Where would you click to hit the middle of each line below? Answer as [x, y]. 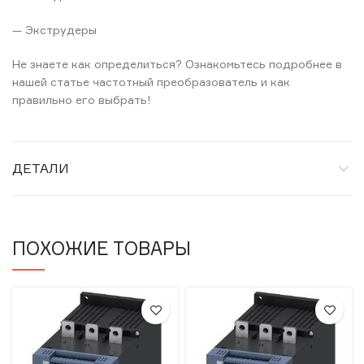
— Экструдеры [54, 30]
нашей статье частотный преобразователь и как [151, 82]
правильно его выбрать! [82, 100]
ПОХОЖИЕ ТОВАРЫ [102, 248]
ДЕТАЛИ [41, 168]
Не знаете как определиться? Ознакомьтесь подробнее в [177, 64]
